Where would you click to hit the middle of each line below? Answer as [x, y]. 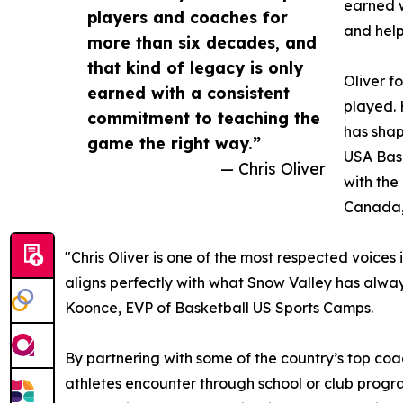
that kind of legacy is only [195, 68]
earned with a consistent [188, 93]
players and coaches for [188, 18]
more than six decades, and [202, 43]
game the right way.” [174, 143]
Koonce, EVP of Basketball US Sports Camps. [219, 308]
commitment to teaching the [204, 118]
